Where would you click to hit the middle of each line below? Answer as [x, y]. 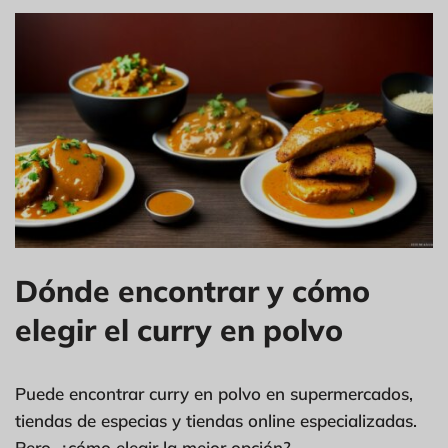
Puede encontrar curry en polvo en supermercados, [214, 393]
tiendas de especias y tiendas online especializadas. [216, 420]
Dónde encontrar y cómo [192, 290]
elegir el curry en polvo [179, 329]
